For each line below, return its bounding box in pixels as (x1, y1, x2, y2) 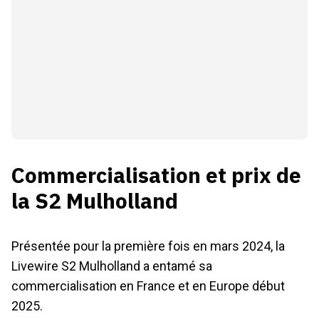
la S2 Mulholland (11, 186, 178, 214)
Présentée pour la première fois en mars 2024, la (11, 238, 285, 253)
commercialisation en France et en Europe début (11, 278, 285, 293)
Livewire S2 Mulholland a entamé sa (11, 258, 212, 273)
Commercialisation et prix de (11, 160, 301, 189)
